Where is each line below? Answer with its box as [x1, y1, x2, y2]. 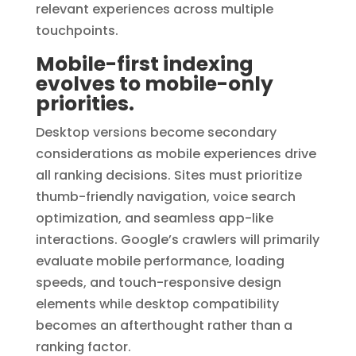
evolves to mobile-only [35, 69, 273, 98]
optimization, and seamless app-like [35, 208, 273, 227]
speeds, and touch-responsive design [35, 273, 281, 292]
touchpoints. [35, 21, 118, 40]
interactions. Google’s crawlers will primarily [35, 230, 319, 249]
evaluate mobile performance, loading [35, 251, 284, 270]
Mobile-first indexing [35, 49, 253, 78]
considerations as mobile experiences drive [35, 144, 316, 163]
